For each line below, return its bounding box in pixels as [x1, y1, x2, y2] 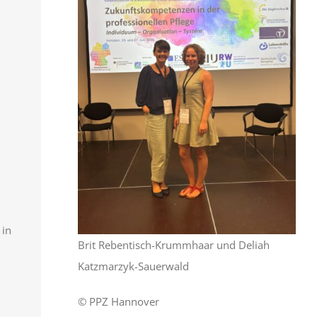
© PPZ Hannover [77, 294, 159, 309]
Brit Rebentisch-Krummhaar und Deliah [77, 237, 270, 252]
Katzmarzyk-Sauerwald [77, 258, 189, 273]
